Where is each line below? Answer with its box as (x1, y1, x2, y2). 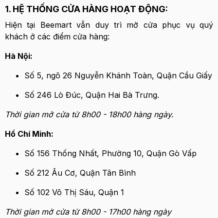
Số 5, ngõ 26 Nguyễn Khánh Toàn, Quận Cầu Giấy (24, 71, 212, 80)
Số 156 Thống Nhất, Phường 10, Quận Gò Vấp (24, 148, 197, 158)
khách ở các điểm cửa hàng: (5, 32, 109, 41)
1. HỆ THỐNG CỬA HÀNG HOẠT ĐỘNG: (5, 4, 168, 14)
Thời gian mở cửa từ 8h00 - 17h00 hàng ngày (5, 207, 171, 217)
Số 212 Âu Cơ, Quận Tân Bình (24, 168, 138, 178)
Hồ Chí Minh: (5, 129, 54, 139)
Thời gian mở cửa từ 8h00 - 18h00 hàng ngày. (5, 109, 174, 119)
